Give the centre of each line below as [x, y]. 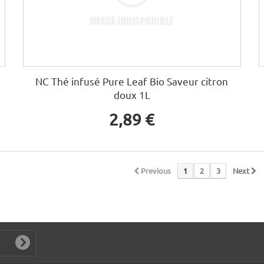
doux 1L [132, 95]
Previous [156, 171]
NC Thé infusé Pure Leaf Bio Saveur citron [132, 81]
